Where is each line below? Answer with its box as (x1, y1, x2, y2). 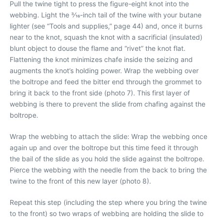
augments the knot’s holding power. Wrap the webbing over (10, 66, 199, 75)
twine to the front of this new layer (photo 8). (10, 177, 151, 185)
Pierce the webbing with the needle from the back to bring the (10, 166, 207, 174)
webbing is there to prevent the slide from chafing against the (10, 100, 205, 108)
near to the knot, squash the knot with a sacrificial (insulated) (10, 33, 202, 41)
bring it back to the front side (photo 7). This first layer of (10, 89, 190, 97)
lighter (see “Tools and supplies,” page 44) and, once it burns (10, 22, 202, 30)
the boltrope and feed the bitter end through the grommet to (10, 77, 201, 86)
